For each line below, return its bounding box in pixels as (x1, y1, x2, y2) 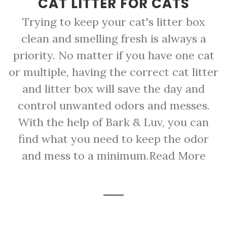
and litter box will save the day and (22, 82, 205, 96)
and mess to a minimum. (21, 148, 149, 163)
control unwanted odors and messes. (17, 98, 210, 112)
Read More (148, 148, 206, 163)
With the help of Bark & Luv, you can (18, 115, 209, 129)
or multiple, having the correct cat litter (9, 65, 218, 79)
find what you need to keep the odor (18, 132, 209, 146)
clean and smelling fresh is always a (21, 31, 206, 46)
